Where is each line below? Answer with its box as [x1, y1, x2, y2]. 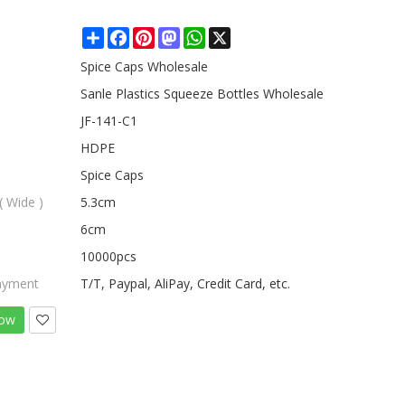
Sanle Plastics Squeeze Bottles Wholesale [80, 85, 325, 102]
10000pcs [80, 248, 137, 265]
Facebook [129, 25, 188, 42]
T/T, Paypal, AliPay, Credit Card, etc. [80, 275, 291, 292]
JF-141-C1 [80, 112, 138, 129]
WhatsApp [205, 25, 266, 42]
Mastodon [180, 25, 241, 42]
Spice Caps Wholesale [80, 58, 209, 75]
